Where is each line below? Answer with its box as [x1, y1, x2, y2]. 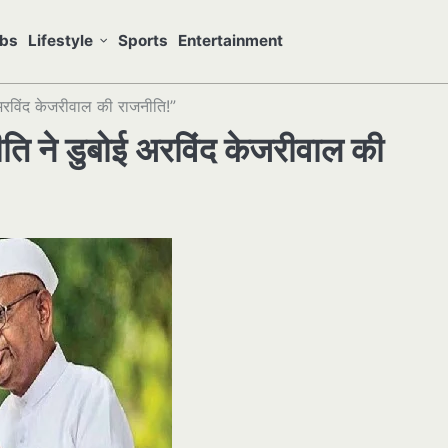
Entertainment [178, 31, 283, 51]
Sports [118, 31, 168, 51]
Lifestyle [28, 31, 93, 51]
